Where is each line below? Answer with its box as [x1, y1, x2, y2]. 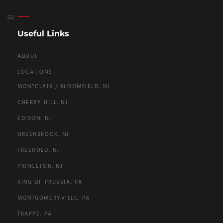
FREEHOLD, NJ [17, 146, 60, 155]
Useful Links [17, 29, 69, 39]
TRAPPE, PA [17, 210, 52, 219]
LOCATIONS [17, 68, 53, 77]
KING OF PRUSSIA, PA [17, 178, 83, 187]
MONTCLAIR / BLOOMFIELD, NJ [17, 82, 110, 91]
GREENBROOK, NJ [17, 130, 70, 139]
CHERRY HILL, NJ [17, 98, 68, 107]
